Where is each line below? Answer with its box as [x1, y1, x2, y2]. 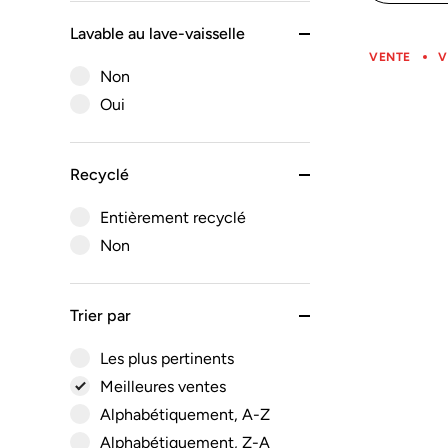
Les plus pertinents [100, 348, 234, 368]
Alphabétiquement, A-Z [100, 404, 270, 424]
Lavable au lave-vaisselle [70, 24, 245, 43]
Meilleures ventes [100, 376, 226, 396]
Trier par [70, 306, 131, 325]
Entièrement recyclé [100, 207, 246, 227]
